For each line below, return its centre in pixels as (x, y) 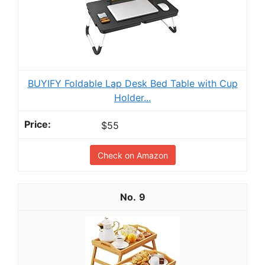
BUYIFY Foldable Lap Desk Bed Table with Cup (132, 84)
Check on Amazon (132, 155)
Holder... (132, 98)
